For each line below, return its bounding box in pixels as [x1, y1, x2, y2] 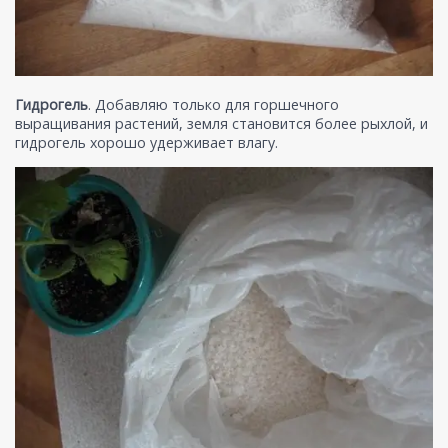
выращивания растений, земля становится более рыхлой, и [15, 114, 428, 134]
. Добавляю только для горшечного [88, 95, 339, 115]
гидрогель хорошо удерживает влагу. [15, 133, 278, 153]
